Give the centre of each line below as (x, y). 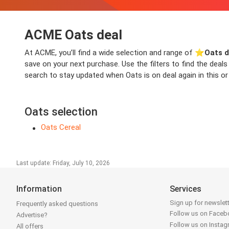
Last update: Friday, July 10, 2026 (63, 163)
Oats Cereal (61, 128)
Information (39, 189)
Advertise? (32, 215)
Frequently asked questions (57, 204)
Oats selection (61, 112)
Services (186, 189)
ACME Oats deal (73, 35)
